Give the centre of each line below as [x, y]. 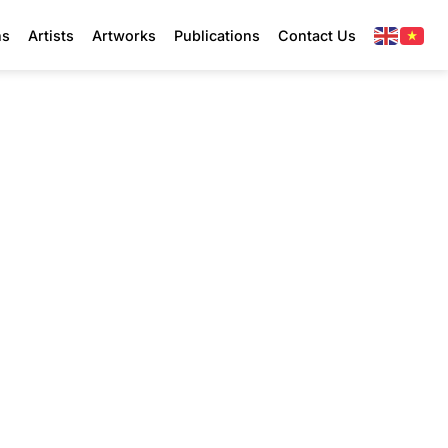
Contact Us [317, 35]
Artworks [124, 35]
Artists [51, 35]
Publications [217, 35]
